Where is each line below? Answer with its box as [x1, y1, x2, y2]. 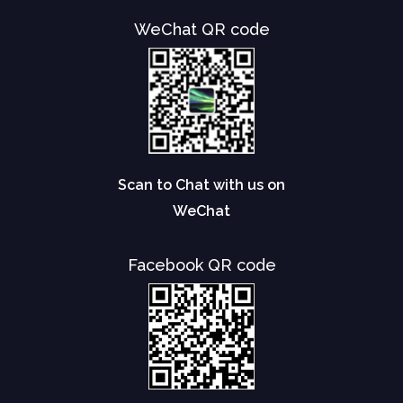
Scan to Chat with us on [118, 176, 285, 194]
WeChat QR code [133, 20, 270, 40]
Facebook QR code [127, 255, 276, 275]
